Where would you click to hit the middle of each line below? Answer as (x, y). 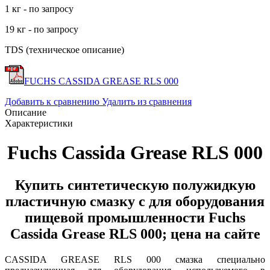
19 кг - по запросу (42, 29)
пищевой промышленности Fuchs (135, 217)
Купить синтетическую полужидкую (135, 185)
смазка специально (213, 259)
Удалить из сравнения (147, 101)
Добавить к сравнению (52, 101)
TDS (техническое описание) (64, 49)
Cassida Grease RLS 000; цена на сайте (135, 234)
